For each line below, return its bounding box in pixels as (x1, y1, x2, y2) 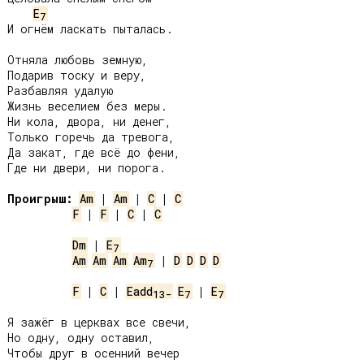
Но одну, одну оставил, (7, 330, 154, 345)
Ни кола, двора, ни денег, (7, 114, 171, 129)
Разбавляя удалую (7, 83, 113, 98)
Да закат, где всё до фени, (7, 145, 180, 160)
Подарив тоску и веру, (7, 67, 146, 83)
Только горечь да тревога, (7, 129, 175, 145)
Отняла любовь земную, (7, 52, 148, 67)
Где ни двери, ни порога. (7, 160, 166, 175)
